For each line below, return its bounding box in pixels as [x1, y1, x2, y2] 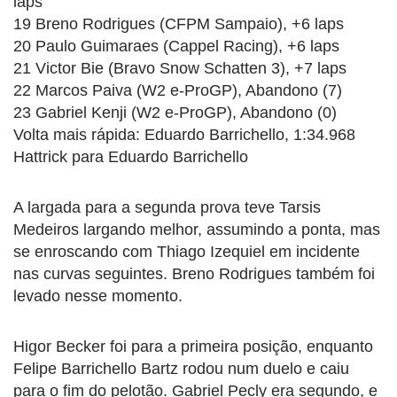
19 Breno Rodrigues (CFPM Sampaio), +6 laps [13, 14, 344, 33]
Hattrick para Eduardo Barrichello [13, 147, 248, 166]
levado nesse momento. [13, 286, 183, 305]
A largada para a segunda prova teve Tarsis [13, 198, 321, 216]
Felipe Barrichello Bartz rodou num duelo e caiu [13, 359, 349, 378]
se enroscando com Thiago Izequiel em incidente [13, 242, 360, 261]
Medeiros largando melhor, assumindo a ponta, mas [13, 220, 380, 238]
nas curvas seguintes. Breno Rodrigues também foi [13, 264, 375, 283]
